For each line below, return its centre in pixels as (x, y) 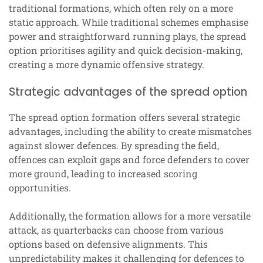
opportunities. (40, 188)
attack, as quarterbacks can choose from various (116, 230)
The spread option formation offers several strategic (124, 117)
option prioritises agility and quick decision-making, (126, 50)
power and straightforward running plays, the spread (128, 36)
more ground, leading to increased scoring (103, 174)
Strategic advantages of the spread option (128, 92)
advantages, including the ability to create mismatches (130, 131)
